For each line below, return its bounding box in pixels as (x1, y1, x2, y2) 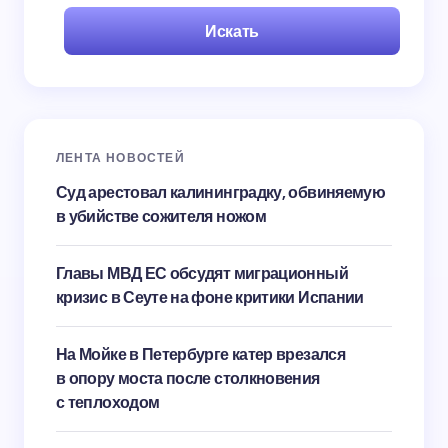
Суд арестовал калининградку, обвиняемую (56, 181, 386, 203)
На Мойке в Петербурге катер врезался (56, 343, 345, 365)
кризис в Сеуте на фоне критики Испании (56, 286, 364, 308)
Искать (205, 20, 259, 42)
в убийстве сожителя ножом (56, 205, 266, 227)
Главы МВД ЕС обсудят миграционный (56, 262, 348, 284)
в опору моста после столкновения (56, 367, 320, 389)
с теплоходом (56, 391, 160, 413)
